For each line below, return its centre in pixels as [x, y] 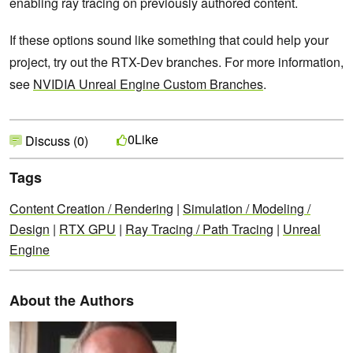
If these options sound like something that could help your [169, 40]
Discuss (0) [55, 141]
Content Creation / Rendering [91, 209]
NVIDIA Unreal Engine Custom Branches [148, 84]
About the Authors [72, 301]
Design [30, 229]
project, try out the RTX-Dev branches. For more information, [176, 62]
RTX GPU [87, 229]
